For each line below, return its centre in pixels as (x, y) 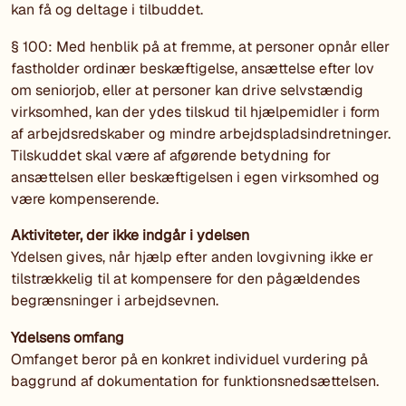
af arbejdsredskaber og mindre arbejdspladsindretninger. (201, 133)
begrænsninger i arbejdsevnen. (115, 301)
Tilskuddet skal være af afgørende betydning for (171, 155)
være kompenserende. (85, 198)
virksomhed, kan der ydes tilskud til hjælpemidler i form (195, 111)
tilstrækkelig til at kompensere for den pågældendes (185, 279)
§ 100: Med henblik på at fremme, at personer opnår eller (200, 46)
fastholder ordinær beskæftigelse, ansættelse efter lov (193, 68)
